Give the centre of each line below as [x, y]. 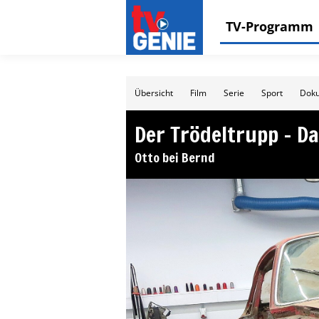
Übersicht [154, 93]
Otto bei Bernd [175, 157]
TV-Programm [270, 26]
